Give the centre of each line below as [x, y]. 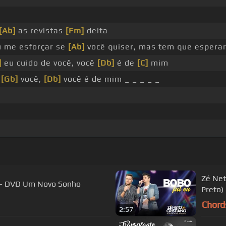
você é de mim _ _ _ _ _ [110, 79]
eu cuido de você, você [49, 63]
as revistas [40, 31]
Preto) [212, 189]
